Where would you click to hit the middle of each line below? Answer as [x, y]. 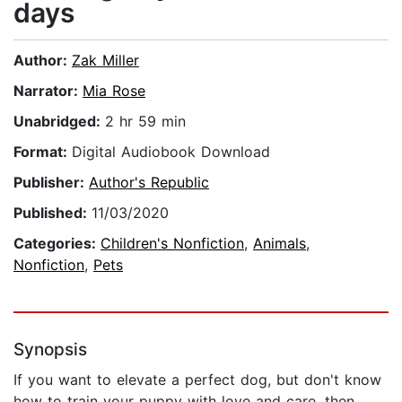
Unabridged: [59, 122]
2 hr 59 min [145, 122]
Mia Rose [114, 91]
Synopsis [50, 350]
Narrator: [48, 91]
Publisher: [51, 183]
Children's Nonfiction [172, 244]
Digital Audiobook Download [171, 152]
